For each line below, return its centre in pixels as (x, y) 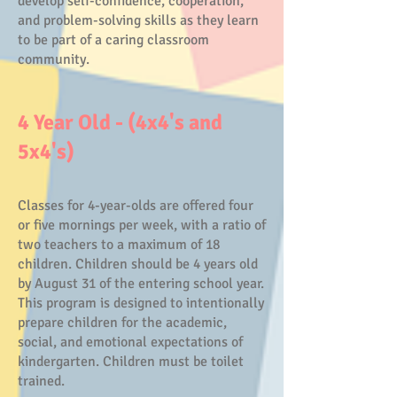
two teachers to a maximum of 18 (119, 245)
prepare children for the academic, (122, 323)
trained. (43, 381)
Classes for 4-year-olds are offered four (136, 206)
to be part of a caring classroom (113, 40)
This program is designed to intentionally (141, 303)
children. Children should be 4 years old (138, 264)
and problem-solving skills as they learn (138, 20)
